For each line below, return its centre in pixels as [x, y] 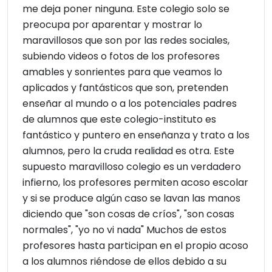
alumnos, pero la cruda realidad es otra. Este [128, 151]
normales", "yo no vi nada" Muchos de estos [124, 230]
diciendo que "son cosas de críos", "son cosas [128, 214]
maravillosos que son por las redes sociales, [126, 41]
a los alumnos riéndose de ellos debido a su [124, 262]
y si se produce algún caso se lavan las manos [131, 199]
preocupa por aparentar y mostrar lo [112, 25]
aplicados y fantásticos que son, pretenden [125, 88]
